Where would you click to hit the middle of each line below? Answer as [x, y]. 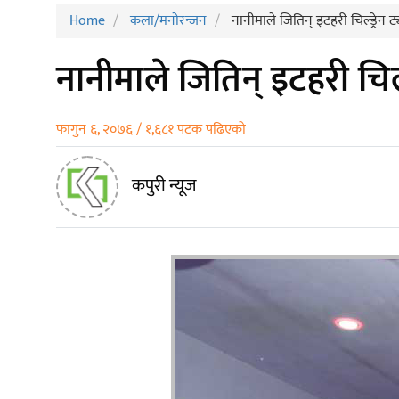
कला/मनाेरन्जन [168, 21]
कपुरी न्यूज [164, 187]
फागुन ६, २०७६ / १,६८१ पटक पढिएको [151, 130]
